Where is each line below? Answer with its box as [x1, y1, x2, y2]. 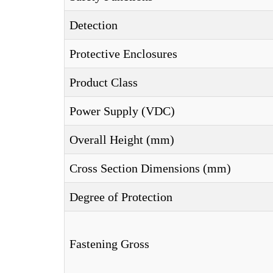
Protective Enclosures [69, 47, 177, 60]
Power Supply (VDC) [69, 104, 175, 118]
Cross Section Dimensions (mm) [69, 161, 231, 175]
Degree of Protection [69, 190, 172, 204]
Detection [69, 18, 118, 32]
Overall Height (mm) [69, 133, 174, 146]
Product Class [69, 76, 138, 89]
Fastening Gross [69, 237, 149, 250]
